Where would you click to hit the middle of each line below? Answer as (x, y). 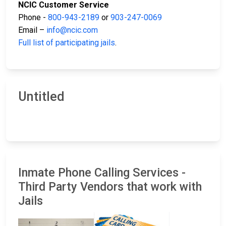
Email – (32, 30)
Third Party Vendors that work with (110, 187)
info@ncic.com (72, 30)
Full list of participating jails (67, 43)
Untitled (41, 97)
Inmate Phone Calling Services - (102, 173)
